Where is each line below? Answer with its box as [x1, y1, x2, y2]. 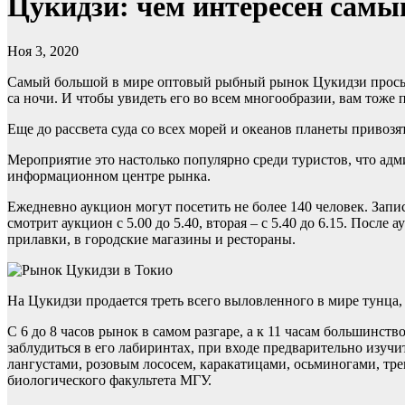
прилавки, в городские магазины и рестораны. [7, 231, 296, 247]
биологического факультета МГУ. [7, 372, 212, 388]
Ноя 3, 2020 [7, 42, 79, 59]
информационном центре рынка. [7, 167, 211, 184]
